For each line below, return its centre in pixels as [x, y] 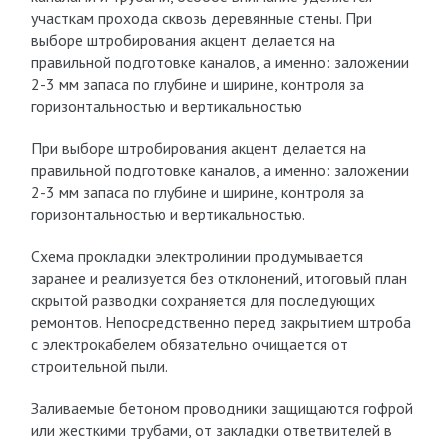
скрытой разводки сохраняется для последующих [202, 300]
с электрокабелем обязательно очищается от [189, 344]
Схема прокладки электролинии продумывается [196, 256]
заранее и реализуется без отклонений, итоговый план [218, 278]
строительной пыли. [99, 366]
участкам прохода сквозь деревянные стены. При [201, 18]
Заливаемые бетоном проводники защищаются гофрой [221, 408]
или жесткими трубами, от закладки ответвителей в [211, 430]
